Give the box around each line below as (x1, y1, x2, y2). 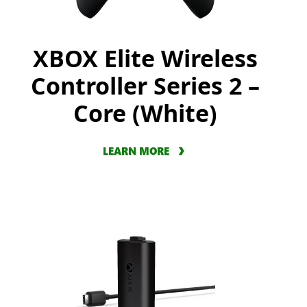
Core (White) (73, 97, 217, 130)
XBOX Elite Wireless (33, 42, 258, 75)
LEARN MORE (102, 144, 169, 158)
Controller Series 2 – (31, 70, 260, 102)
